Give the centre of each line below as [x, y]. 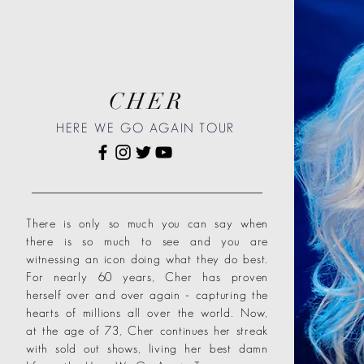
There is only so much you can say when [147, 223]
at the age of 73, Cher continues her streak [147, 330]
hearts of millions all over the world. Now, [147, 312]
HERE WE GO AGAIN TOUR [145, 128]
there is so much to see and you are [147, 241]
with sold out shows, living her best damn [147, 348]
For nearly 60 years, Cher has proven [147, 277]
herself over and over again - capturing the [147, 295]
